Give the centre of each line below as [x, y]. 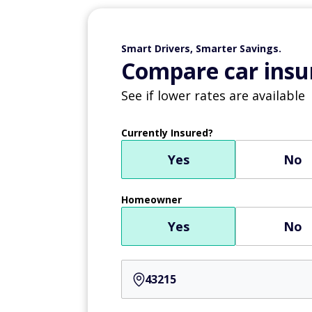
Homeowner [151, 200]
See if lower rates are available [213, 95]
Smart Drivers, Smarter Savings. [201, 48]
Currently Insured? [167, 133]
